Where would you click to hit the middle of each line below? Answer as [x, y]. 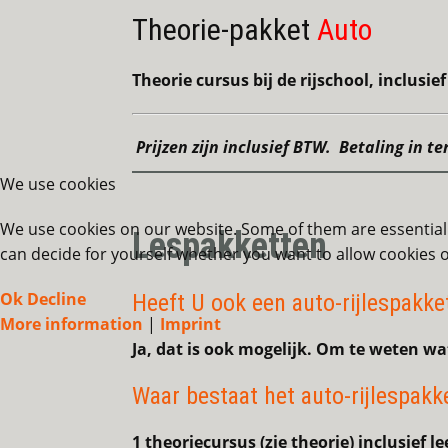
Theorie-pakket [221, 30]
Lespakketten [229, 246]
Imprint [190, 323]
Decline [56, 298]
